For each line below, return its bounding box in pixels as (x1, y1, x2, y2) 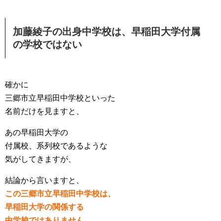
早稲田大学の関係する (5, 202, 84, 211)
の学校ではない (13, 38, 82, 50)
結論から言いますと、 (5, 176, 84, 184)
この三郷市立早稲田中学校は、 (5, 189, 115, 198)
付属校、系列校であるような (5, 141, 108, 150)
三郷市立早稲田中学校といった (5, 93, 115, 102)
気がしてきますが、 (5, 154, 76, 163)
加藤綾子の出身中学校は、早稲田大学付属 (13, 26, 200, 37)
